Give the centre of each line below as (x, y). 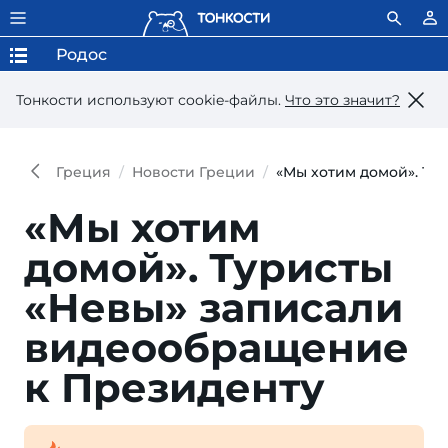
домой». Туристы (208, 267)
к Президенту (174, 387)
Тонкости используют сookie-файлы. (150, 99)
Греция (83, 172)
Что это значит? (342, 99)
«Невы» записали (213, 307)
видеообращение (216, 347)
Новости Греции (193, 172)
